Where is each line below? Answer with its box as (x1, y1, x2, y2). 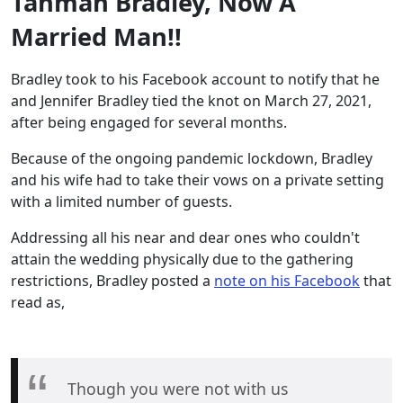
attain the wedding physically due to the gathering (11, 248, 354, 269)
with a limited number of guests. (11, 191, 236, 211)
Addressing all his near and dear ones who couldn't (11, 227, 360, 247)
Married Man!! (11, 19, 182, 53)
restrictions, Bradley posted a (11, 270, 214, 291)
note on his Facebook (214, 270, 360, 291)
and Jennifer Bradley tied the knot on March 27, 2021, (11, 90, 372, 111)
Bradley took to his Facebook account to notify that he (11, 68, 380, 89)
